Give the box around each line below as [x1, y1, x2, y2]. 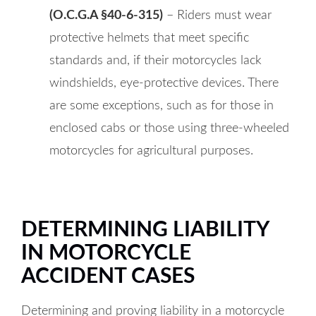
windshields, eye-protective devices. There [49, 77, 279, 90]
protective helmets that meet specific [49, 32, 249, 44]
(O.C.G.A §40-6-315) [49, 9, 163, 22]
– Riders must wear [163, 9, 272, 22]
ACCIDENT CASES [21, 266, 195, 287]
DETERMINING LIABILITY [21, 219, 269, 241]
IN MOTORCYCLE [21, 243, 191, 264]
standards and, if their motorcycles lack [49, 54, 262, 67]
